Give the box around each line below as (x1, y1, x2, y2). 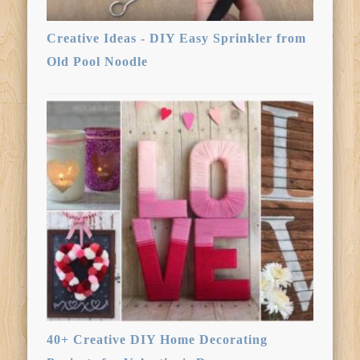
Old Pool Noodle (47, 55, 149, 69)
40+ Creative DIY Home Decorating (47, 332, 268, 346)
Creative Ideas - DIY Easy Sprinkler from (47, 31, 307, 46)
